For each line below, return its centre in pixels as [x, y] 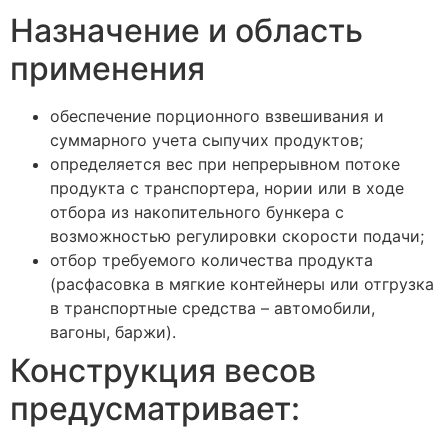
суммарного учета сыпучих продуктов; [206, 140]
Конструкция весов [163, 371]
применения [107, 69]
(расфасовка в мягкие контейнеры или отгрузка [242, 284]
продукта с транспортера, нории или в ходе [227, 188]
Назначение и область [186, 31]
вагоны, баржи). [113, 332]
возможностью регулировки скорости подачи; [237, 236]
